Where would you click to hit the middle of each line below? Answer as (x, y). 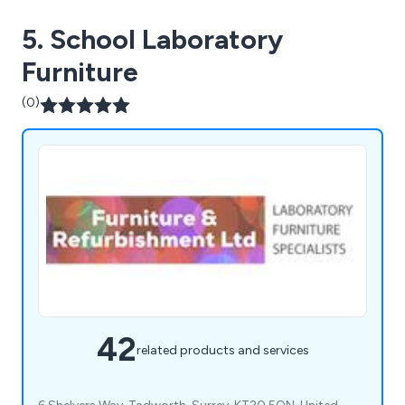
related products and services (222, 350)
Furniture (80, 72)
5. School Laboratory (152, 40)
